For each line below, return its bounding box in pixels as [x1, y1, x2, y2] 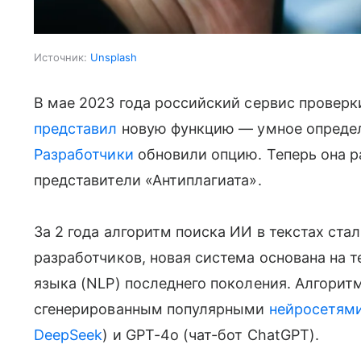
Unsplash [90, 50, 137, 64]
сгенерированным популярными [34, 300, 269, 317]
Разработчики [34, 145, 134, 163]
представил [34, 119, 118, 137]
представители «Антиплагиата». [34, 171, 262, 189]
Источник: [34, 50, 87, 64]
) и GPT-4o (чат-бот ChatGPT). [102, 326, 320, 343]
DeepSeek [34, 326, 103, 343]
